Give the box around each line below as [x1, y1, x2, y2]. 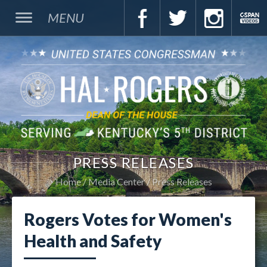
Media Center [88, 176, 145, 187]
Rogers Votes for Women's [24, 209, 232, 229]
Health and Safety [24, 231, 162, 251]
